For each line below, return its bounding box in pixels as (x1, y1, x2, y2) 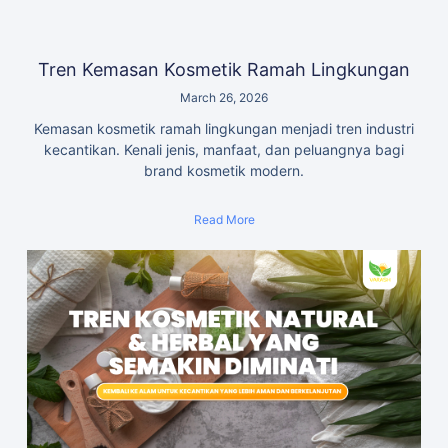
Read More (193, 212, 255, 228)
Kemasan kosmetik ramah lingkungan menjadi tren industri (34, 120, 414, 138)
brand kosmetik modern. (144, 162, 304, 180)
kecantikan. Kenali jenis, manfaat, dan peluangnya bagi (44, 141, 404, 159)
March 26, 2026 (180, 90, 268, 106)
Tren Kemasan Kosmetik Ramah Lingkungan (38, 59, 410, 81)
